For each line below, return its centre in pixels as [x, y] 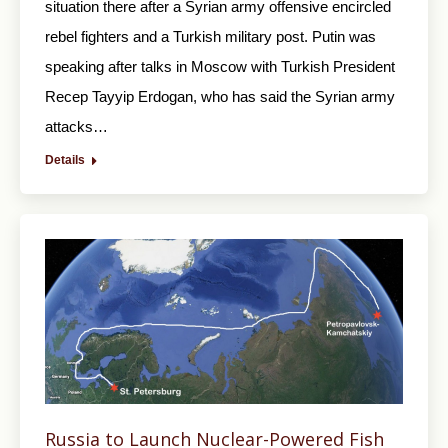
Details [65, 160]
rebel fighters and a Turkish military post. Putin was [210, 37]
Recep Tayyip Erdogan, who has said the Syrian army [220, 97]
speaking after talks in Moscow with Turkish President [220, 67]
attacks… [76, 127]
